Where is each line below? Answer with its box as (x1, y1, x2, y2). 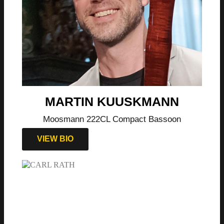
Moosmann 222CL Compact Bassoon (43, 114, 181, 124)
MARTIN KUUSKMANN (45, 94, 179, 109)
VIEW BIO (37, 134, 73, 143)
